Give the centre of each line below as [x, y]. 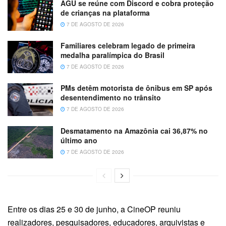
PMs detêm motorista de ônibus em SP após [136, 88]
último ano [79, 140]
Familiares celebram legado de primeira [128, 45]
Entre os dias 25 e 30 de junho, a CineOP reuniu [94, 209]
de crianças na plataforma [105, 12]
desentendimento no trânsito [111, 98]
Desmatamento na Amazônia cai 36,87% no [134, 130]
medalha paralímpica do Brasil [112, 55]
